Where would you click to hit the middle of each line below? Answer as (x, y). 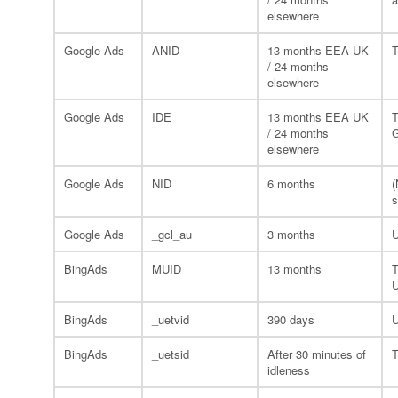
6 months (291, 183)
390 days (291, 319)
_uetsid (171, 354)
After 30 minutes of (317, 354)
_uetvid (171, 319)
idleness (289, 370)
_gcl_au (172, 234)
